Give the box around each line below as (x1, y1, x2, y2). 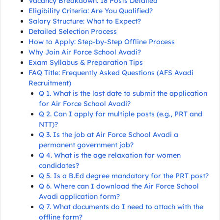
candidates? (39, 161, 79, 170)
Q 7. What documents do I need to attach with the (39, 202, 203, 211)
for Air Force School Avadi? (39, 99, 131, 108)
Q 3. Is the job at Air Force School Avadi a (39, 130, 178, 139)
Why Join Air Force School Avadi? (28, 48, 141, 56)
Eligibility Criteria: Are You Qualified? (28, 6, 153, 15)
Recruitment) (28, 79, 71, 87)
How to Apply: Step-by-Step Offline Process (28, 37, 175, 46)
